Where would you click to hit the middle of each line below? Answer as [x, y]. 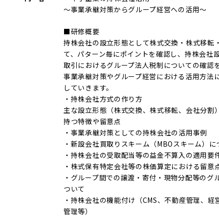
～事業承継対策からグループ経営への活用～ [135, 9]
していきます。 [88, 88]
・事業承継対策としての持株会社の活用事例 [135, 133]
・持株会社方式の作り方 [103, 99]
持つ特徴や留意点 [92, 121]
